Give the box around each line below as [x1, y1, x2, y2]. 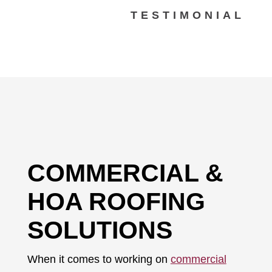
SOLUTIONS [27, 216, 172, 245]
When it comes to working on [27, 253, 171, 266]
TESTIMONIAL [131, 9, 245, 22]
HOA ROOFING [27, 188, 205, 216]
